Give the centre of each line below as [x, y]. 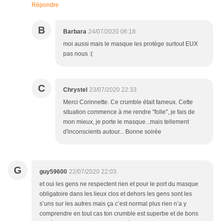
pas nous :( [78, 54]
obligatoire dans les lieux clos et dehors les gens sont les [116, 194]
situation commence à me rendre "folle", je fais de [129, 112]
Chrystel [75, 90]
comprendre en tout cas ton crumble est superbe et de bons [119, 214]
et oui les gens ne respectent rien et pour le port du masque [119, 184]
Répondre [45, 5]
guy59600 [53, 172]
